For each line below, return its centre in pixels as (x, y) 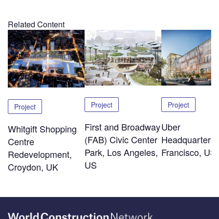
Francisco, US (188, 152)
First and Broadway (122, 127)
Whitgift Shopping (42, 128)
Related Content (36, 24)
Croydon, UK (33, 166)
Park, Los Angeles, (121, 152)
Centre (21, 141)
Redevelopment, (40, 154)
